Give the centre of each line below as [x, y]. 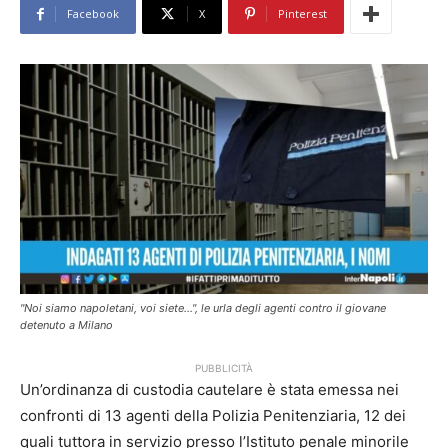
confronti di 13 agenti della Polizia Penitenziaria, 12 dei [213, 416]
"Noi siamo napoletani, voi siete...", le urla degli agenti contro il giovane [203, 308]
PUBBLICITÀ [224, 368]
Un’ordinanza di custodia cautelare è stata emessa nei [209, 390]
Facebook [93, 14]
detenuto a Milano [66, 325]
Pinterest [302, 14]
